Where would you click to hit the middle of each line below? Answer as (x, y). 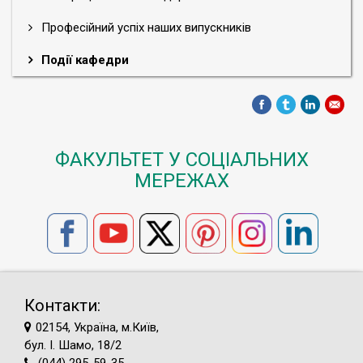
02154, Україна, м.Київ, (97, 327)
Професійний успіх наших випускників (145, 28)
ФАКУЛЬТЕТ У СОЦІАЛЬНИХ (181, 160)
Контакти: (62, 305)
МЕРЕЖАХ (181, 181)
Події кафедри (83, 60)
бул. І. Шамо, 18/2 (73, 345)
